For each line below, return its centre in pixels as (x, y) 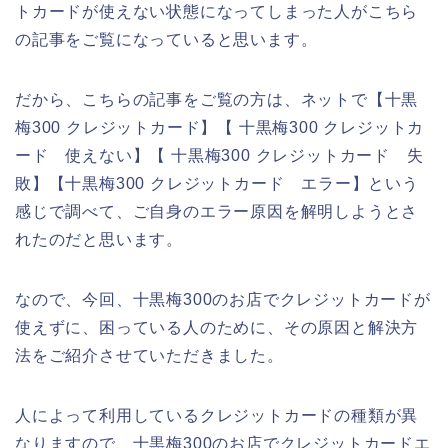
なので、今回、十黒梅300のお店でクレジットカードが (223, 299)
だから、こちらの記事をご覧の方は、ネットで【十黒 (217, 99)
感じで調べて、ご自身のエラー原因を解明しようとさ (217, 211)
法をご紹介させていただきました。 (149, 355)
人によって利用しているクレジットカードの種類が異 (217, 415)
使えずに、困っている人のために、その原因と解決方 (217, 327)
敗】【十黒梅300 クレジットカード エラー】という (217, 183)
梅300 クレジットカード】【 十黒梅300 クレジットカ (220, 127)
